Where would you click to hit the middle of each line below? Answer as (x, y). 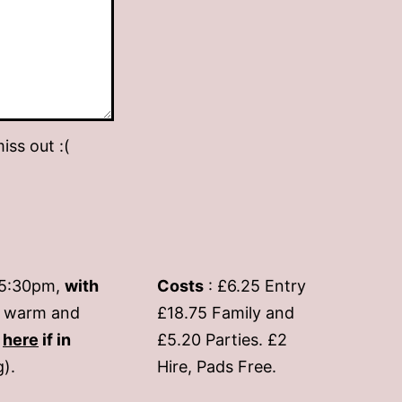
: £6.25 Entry (255, 285)
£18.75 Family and (226, 312)
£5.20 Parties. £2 (222, 339)
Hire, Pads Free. (217, 366)
